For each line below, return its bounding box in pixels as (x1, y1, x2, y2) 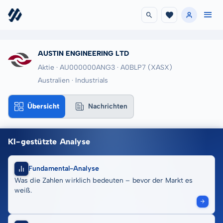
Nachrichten (88, 102, 127, 111)
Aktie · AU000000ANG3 (38, 63, 115, 72)
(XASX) (148, 63, 172, 72)
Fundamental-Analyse (28, 164, 99, 173)
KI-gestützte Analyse (8, 137, 91, 146)
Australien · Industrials (38, 76, 108, 85)
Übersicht (27, 102, 59, 111)
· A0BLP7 (117, 63, 146, 72)
